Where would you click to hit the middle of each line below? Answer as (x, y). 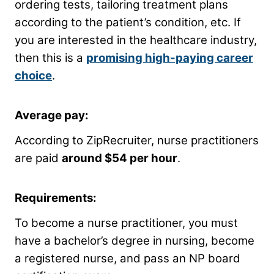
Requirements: (56, 198)
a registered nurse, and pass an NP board (128, 258)
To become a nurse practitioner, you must (126, 223)
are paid (38, 158)
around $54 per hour (120, 158)
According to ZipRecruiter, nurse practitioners (137, 140)
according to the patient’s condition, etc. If (128, 22)
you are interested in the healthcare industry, (136, 40)
